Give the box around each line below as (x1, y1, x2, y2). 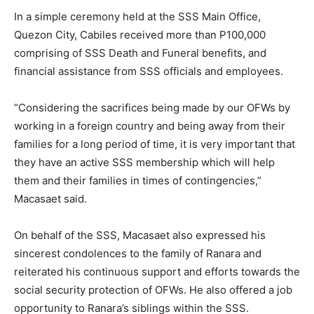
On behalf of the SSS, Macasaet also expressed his (14, 228, 266, 243)
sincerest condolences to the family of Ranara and (14, 247, 261, 261)
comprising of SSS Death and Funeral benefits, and (14, 46, 266, 60)
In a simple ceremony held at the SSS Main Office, (14, 10, 261, 24)
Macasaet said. (14, 192, 87, 206)
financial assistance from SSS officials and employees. (14, 64, 283, 78)
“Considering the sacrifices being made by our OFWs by (14, 101, 290, 115)
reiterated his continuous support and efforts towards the (14, 265, 300, 279)
